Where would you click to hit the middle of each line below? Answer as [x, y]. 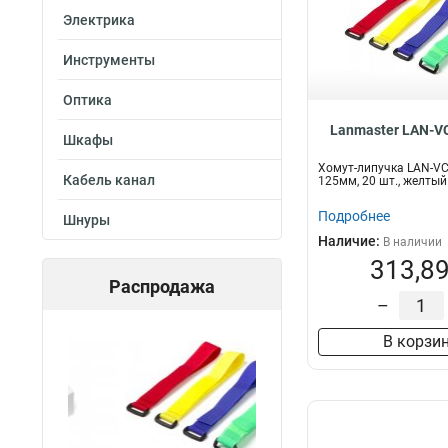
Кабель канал [109, 180]
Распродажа [162, 286]
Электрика [99, 20]
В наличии [412, 242]
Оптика [87, 100]
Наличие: [350, 241]
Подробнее [354, 216]
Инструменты [109, 60]
